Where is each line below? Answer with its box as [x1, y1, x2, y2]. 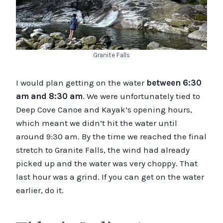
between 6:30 [146, 77, 202, 88]
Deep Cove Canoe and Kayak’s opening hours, [16, 104, 192, 114]
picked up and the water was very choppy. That [16, 158, 198, 168]
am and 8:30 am [16, 91, 83, 101]
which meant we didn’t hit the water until [16, 117, 177, 128]
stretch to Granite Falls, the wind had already [16, 144, 190, 155]
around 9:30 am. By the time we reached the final [16, 131, 207, 141]
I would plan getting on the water [16, 77, 146, 88]
